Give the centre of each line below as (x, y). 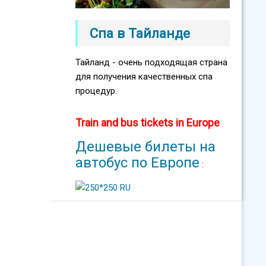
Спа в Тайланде (140, 34)
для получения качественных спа (144, 77)
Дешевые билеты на (145, 147)
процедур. (96, 91)
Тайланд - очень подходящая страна (151, 63)
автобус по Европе (137, 163)
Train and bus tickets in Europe (148, 123)
